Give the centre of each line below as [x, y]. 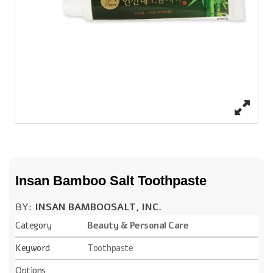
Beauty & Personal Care [138, 225]
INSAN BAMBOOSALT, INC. [98, 207]
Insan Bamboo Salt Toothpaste [111, 180]
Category [33, 225]
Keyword [33, 248]
